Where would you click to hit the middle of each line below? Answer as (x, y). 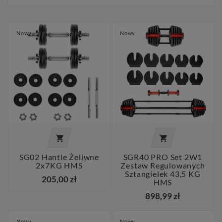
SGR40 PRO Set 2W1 (163, 157)
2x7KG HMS (59, 166)
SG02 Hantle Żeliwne (59, 157)
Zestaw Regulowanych (163, 166)
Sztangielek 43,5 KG (163, 174)
